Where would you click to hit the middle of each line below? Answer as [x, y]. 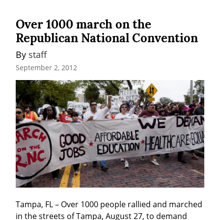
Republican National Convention [107, 38]
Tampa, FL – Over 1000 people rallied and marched [109, 204]
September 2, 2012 [46, 68]
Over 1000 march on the [83, 24]
